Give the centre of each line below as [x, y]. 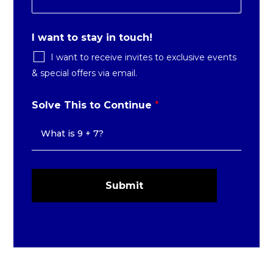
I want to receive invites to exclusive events [144, 58]
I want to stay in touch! [92, 38]
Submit [125, 186]
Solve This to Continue [94, 105]
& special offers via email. [85, 73]
